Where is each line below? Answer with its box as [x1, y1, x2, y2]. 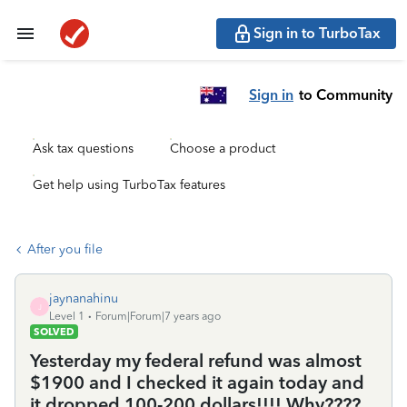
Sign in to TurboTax [253, 25, 381, 42]
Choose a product [170, 141, 275, 156]
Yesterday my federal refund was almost [30, 350, 362, 372]
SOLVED [34, 325, 74, 338]
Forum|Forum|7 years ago [95, 310, 221, 323]
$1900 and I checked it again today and [30, 372, 364, 393]
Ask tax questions [33, 141, 134, 156]
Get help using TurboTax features [33, 177, 225, 193]
